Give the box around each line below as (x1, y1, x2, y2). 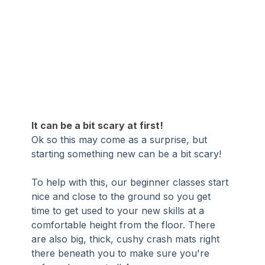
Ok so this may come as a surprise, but (31, 133, 211, 146)
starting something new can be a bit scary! (31, 147, 222, 160)
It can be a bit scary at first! (31, 119, 164, 131)
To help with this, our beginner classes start (31, 176, 232, 188)
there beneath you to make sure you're (31, 247, 213, 259)
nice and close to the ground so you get (31, 190, 214, 202)
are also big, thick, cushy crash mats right (31, 232, 223, 245)
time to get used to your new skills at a (31, 204, 208, 216)
